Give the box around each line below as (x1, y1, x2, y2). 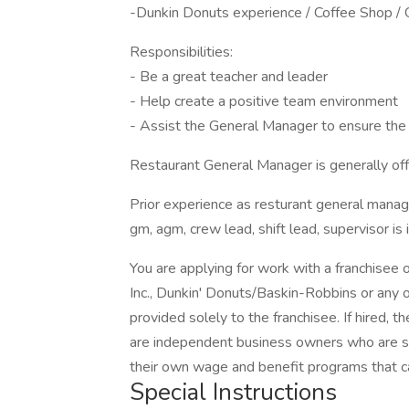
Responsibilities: (130, 42, 233, 62)
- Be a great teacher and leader (130, 67, 328, 87)
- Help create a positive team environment (130, 91, 398, 111)
